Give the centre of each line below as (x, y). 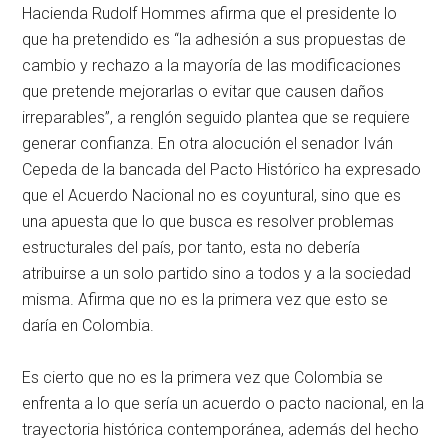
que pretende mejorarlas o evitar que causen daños (203, 92)
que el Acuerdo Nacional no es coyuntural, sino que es (212, 196)
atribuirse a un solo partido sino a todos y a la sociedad (217, 274)
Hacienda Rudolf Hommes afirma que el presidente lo (210, 14)
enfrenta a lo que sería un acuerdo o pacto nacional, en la (223, 404)
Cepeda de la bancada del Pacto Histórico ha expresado (222, 170)
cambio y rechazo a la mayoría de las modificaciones (212, 66)
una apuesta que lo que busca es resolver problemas (208, 222)
